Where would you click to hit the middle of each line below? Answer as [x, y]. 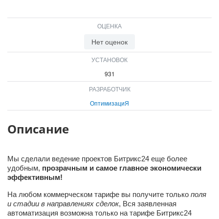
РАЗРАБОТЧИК [109, 89]
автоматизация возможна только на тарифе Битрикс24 [99, 213]
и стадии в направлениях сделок [63, 203]
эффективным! [35, 177]
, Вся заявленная [148, 203]
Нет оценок [109, 42]
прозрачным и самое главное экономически [122, 168]
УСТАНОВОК [109, 60]
